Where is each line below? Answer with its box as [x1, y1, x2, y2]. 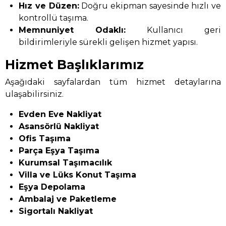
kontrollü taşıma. [19, 13, 89, 23]
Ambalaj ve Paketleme [19, 194, 117, 204]
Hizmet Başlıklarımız [5, 56, 144, 72]
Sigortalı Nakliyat [19, 206, 93, 216]
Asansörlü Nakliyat [19, 122, 99, 132]
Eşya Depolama [19, 182, 86, 192]
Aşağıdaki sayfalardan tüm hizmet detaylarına [5, 77, 221, 87]
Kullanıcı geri [126, 25, 221, 35]
